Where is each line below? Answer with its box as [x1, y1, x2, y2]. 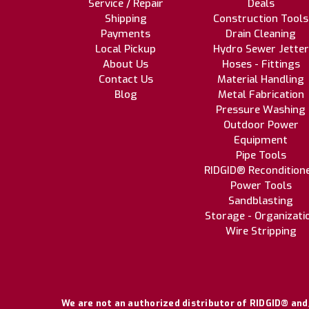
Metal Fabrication [217, 87, 304, 101]
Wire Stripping [225, 223, 297, 238]
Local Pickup [95, 41, 156, 56]
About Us [103, 57, 148, 71]
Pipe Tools [235, 148, 286, 162]
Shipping [104, 11, 147, 26]
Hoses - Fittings [221, 57, 300, 71]
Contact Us [98, 72, 153, 86]
